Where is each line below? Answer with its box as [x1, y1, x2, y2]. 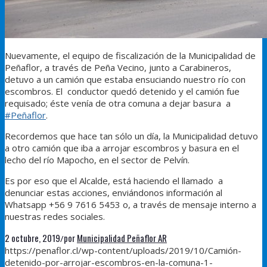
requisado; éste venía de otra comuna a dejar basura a [5, 97, 231, 109]
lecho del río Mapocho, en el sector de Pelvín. [5, 153, 190, 166]
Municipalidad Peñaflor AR [77, 231, 167, 244]
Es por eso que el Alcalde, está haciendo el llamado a [5, 174, 223, 187]
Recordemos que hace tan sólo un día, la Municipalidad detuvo [5, 129, 258, 142]
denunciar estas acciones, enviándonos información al [5, 186, 222, 198]
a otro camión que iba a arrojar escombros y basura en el [5, 141, 239, 154]
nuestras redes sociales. [5, 210, 105, 222]
